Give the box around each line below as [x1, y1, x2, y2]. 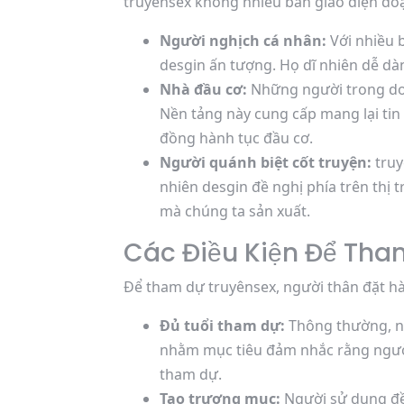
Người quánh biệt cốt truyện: [160, 152, 372, 172]
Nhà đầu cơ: [160, 79, 247, 99]
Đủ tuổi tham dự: [160, 316, 285, 335]
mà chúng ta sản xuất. [160, 201, 310, 221]
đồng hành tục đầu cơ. [160, 128, 313, 148]
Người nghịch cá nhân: [160, 31, 326, 50]
